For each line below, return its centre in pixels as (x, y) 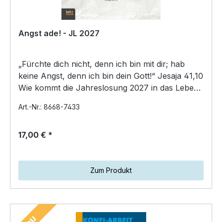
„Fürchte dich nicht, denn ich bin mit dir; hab (102, 64)
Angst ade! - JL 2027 (59, 33)
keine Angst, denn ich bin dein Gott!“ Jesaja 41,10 (111, 76)
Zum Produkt (111, 170)
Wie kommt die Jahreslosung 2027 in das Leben (109, 87)
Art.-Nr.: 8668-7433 (49, 107)
